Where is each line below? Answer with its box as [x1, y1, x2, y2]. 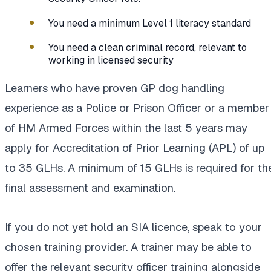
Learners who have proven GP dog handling [5, 81, 224, 96]
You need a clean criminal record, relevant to [48, 41, 247, 54]
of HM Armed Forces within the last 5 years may [5, 121, 247, 135]
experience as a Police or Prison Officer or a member [5, 101, 269, 116]
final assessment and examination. [5, 181, 175, 195]
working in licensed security [48, 53, 174, 67]
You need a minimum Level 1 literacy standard [48, 16, 251, 30]
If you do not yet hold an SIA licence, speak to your [5, 220, 262, 235]
